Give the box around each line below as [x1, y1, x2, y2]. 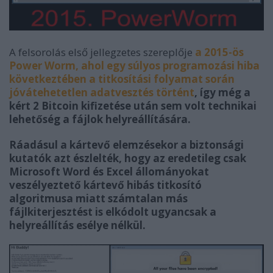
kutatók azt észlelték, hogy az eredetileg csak [9, 151, 246, 165]
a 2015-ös [195, 44, 244, 59]
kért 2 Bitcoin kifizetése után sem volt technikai [9, 98, 257, 113]
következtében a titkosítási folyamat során [9, 71, 235, 86]
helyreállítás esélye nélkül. [9, 218, 146, 232]
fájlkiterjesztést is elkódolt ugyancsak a [9, 204, 216, 219]
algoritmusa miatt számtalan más [9, 191, 188, 205]
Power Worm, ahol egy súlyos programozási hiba [9, 58, 260, 73]
